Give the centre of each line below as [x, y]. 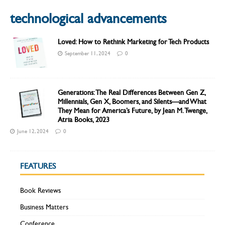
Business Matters [44, 207]
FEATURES [38, 166]
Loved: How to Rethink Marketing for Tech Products [133, 42]
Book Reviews [40, 191]
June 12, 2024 [33, 132]
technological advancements [88, 19]
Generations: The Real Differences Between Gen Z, [132, 93]
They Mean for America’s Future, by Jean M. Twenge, [132, 111]
